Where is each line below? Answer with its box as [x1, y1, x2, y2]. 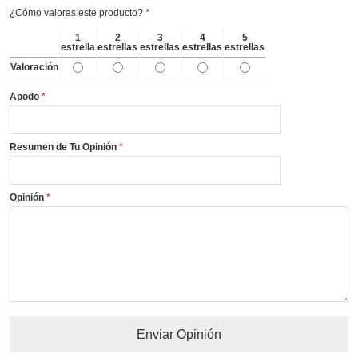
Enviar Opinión [137, 327, 221, 341]
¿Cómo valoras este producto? [10, 6, 145, 18]
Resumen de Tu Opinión [10, 141, 117, 153]
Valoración [10, 61, 58, 73]
